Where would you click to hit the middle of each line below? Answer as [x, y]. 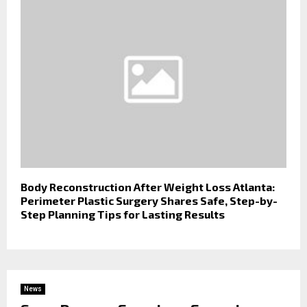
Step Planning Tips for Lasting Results [123, 214]
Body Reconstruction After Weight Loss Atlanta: [148, 187]
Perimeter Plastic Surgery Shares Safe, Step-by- [149, 201]
